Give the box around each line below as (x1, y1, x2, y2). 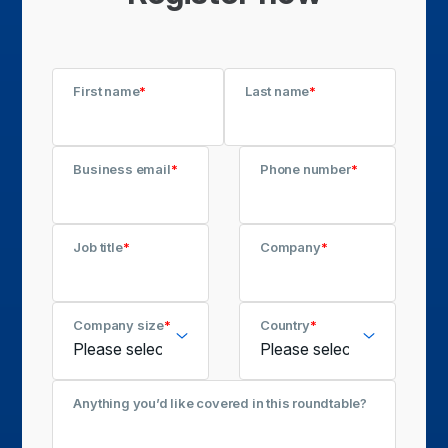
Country (260, 317, 310, 334)
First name (73, 83, 140, 100)
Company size (73, 317, 165, 334)
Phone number (260, 161, 351, 178)
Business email (73, 161, 171, 178)
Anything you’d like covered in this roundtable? (73, 395, 368, 412)
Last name (245, 83, 310, 100)
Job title (73, 239, 123, 256)
